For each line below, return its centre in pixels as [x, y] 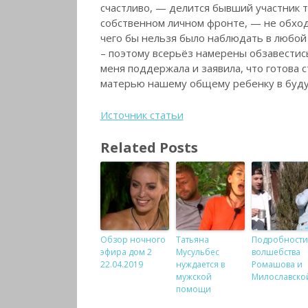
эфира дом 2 [126, 252]
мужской [194, 276]
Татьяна [192, 239]
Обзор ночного [133, 239]
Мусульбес [197, 252]
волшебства [276, 252]
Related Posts [149, 147]
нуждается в [200, 264]
